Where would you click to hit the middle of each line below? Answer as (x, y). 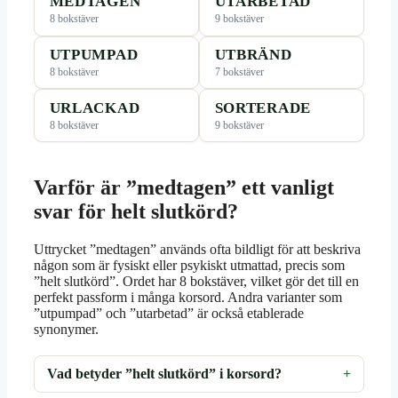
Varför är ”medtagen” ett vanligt (184, 188)
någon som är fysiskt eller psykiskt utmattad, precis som (189, 266)
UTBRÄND (253, 54)
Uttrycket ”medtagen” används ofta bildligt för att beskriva (197, 250)
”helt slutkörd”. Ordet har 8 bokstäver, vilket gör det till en (196, 282)
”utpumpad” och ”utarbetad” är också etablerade (169, 314)
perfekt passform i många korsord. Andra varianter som (188, 298)
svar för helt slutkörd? (136, 212)
